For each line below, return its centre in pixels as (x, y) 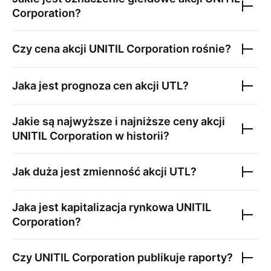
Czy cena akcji (51, 49)
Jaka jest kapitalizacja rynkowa (94, 207)
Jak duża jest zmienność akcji (91, 171)
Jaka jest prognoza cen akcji (87, 86)
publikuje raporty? (184, 257)
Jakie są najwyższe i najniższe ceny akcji (119, 121)
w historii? (141, 136)
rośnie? (210, 49)
